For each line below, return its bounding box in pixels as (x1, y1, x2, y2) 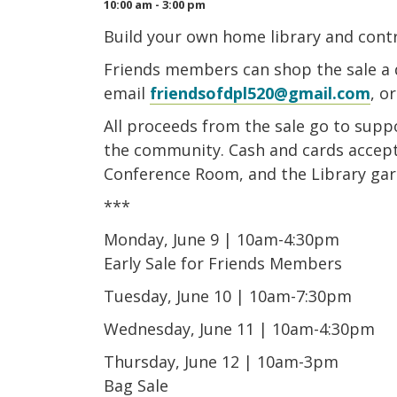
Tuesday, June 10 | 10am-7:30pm (104, 285, 352, 307)
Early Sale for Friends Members (104, 253, 342, 274)
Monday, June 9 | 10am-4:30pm (104, 229, 339, 250)
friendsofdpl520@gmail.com (150, 82, 370, 104)
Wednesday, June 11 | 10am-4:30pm (104, 318, 375, 339)
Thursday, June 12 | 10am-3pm (104, 351, 339, 372)
